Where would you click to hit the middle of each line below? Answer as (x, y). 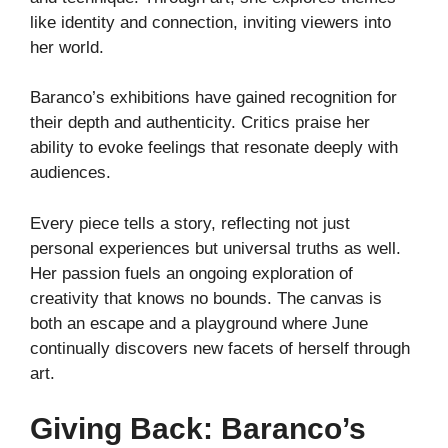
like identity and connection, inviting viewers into (210, 22)
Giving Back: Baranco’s (198, 429)
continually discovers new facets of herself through (220, 348)
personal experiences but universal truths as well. (215, 248)
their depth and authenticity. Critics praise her (200, 123)
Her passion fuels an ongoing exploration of (191, 273)
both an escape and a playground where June (199, 323)
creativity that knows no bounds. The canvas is (206, 298)
